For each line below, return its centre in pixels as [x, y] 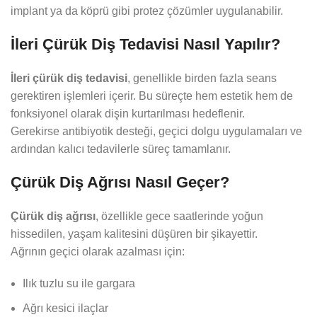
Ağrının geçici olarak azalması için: [98, 252]
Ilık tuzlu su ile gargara [79, 284]
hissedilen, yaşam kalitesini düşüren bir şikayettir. [134, 234]
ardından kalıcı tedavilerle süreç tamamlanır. [121, 149]
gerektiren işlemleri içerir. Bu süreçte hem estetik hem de [152, 96]
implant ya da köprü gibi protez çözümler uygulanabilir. [147, 11]
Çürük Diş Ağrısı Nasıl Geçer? [120, 183]
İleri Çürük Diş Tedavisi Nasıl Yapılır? [145, 45]
